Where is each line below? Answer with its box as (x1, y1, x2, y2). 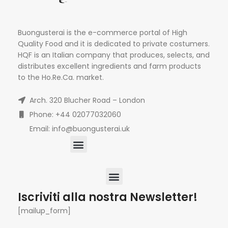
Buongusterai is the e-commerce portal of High (18, 27, 187, 38)
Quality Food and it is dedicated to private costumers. (18, 39, 210, 49)
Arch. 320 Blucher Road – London (27, 95, 145, 106)
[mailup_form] (18, 206, 71, 216)
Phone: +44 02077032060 (27, 109, 121, 120)
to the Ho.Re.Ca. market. (18, 72, 104, 83)
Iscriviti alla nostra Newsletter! (18, 189, 197, 206)
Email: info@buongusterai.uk (27, 124, 130, 134)
